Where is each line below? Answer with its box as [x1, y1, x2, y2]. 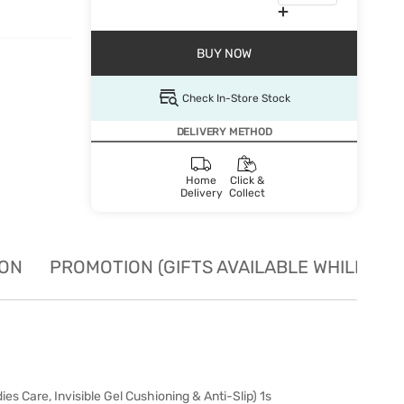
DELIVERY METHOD [176, 125, 272, 138]
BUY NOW [197, 45, 252, 61]
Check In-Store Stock [181, 92, 290, 105]
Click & [230, 174, 264, 187]
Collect [229, 187, 265, 199]
